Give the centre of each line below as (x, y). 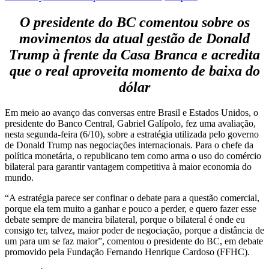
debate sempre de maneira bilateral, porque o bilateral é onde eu (125, 219)
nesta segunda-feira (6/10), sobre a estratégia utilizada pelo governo (132, 134)
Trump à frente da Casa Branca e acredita (134, 54)
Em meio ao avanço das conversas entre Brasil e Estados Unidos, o (131, 112)
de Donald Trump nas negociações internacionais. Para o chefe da (129, 145)
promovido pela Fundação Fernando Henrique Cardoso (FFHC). (127, 252)
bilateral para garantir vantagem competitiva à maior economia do (128, 166)
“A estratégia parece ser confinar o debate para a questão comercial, (132, 198)
